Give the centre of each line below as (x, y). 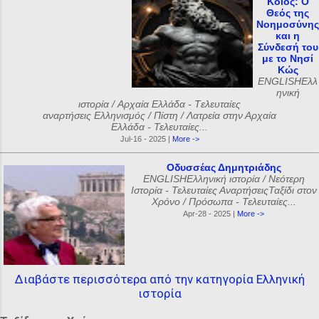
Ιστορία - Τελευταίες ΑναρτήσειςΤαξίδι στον (224, 190)
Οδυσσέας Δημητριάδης (224, 167)
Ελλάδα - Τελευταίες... (159, 127)
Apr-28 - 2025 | (210, 214)
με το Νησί (288, 58)
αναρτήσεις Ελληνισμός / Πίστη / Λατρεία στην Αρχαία (159, 115)
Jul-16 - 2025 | (146, 139)
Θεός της (288, 13)
